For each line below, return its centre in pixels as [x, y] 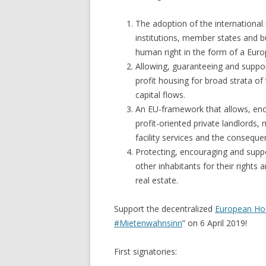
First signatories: [145, 251]
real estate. [157, 180]
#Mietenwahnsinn [148, 223]
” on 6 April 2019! [215, 223]
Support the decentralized [164, 208]
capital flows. [160, 94]
